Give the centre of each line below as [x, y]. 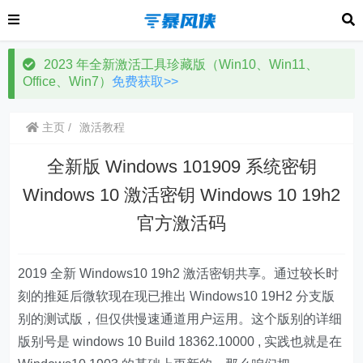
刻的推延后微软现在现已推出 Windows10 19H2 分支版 [177, 296]
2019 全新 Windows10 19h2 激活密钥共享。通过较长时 [179, 273]
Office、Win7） [67, 81]
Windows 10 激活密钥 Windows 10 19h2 [181, 195]
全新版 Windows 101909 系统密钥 [181, 167]
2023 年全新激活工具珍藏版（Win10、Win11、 [181, 64]
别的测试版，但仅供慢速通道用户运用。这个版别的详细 [180, 319]
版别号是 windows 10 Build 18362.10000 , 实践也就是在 [180, 342]
